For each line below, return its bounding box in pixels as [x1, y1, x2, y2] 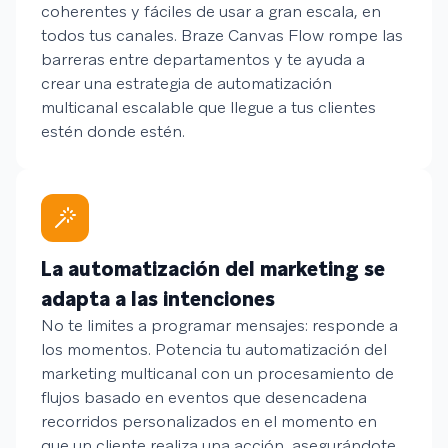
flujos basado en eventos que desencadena [41, 387, 367, 408]
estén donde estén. [41, 121, 185, 142]
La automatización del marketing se [41, 256, 385, 282]
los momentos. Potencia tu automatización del [41, 339, 387, 360]
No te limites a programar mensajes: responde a [41, 315, 398, 336]
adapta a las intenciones [41, 286, 275, 312]
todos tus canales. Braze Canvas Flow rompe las [41, 25, 403, 46]
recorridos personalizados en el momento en [41, 411, 377, 432]
